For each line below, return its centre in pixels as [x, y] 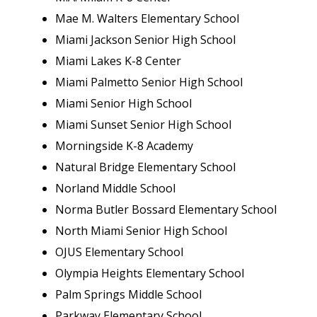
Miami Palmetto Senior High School [149, 82]
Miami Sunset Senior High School [143, 125]
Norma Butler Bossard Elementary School [166, 209]
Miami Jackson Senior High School [145, 40]
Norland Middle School [115, 188]
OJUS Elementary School [119, 252]
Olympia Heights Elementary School [150, 273]
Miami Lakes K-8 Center [118, 61]
